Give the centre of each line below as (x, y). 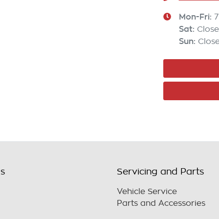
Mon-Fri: (196, 16)
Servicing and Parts (161, 172)
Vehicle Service (147, 192)
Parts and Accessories (161, 204)
